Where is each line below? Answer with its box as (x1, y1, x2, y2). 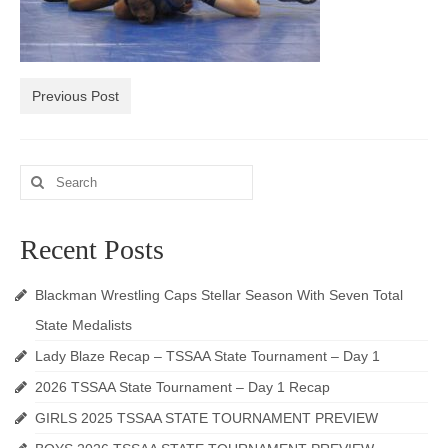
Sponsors (45, 184, 103, 202)
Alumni (45, 102, 93, 120)
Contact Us (45, 225, 116, 243)
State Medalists (35, 316, 132, 333)
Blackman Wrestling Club (45, 143, 208, 161)
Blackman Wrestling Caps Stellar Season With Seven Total (35, 286, 403, 303)
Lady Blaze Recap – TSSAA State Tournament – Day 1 (35, 347, 380, 364)
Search (19, 165, 66, 182)
